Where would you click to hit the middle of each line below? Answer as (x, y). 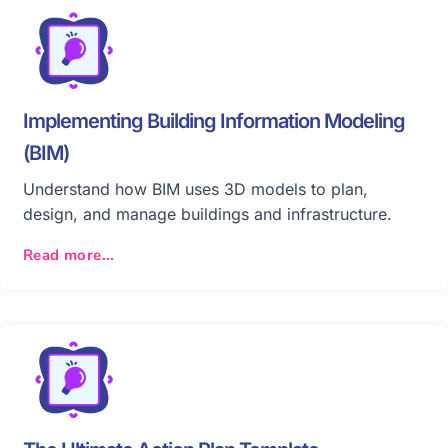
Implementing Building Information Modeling (214, 121)
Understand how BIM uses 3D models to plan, (195, 189)
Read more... (69, 255)
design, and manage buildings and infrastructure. (207, 214)
